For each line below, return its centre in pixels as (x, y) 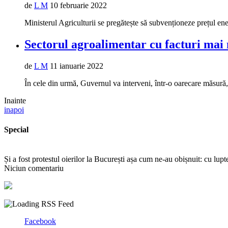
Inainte (15, 101)
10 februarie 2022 (78, 6)
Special (16, 130)
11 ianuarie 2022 (77, 66)
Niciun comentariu (34, 168)
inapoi (14, 110)
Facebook (40, 221)
